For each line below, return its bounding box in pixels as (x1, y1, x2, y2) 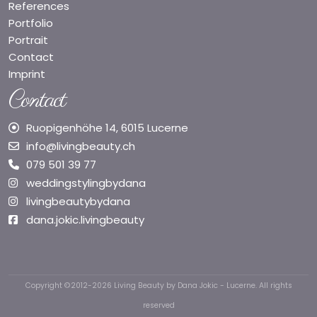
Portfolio (8, 15, 53, 30)
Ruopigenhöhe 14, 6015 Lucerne (26, 120, 188, 135)
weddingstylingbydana (26, 175, 146, 190)
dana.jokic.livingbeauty (26, 212, 144, 227)
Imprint (8, 66, 45, 81)
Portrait (8, 32, 48, 47)
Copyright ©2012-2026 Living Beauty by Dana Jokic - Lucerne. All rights (25, 279, 292, 291)
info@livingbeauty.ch (26, 138, 135, 154)
